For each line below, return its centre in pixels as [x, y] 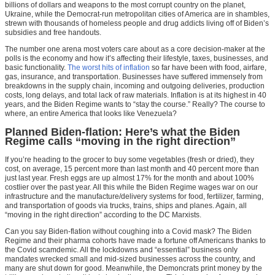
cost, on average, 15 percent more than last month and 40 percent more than [132, 169]
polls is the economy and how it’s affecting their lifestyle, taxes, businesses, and [137, 59]
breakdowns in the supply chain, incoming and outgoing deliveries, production [135, 86]
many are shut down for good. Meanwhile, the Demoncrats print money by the [134, 269]
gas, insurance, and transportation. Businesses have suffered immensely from [134, 77]
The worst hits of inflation [109, 68]
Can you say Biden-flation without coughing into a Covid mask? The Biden [128, 232]
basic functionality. [36, 68]
